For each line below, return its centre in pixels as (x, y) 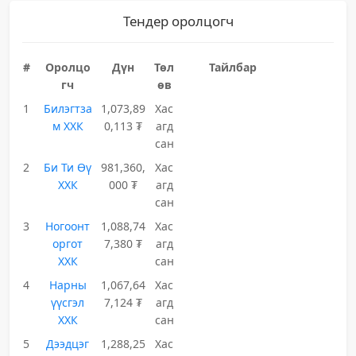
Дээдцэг (68, 344)
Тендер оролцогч (178, 21)
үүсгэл (68, 302)
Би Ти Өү (68, 167)
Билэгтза (68, 108)
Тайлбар (233, 67)
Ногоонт (68, 226)
